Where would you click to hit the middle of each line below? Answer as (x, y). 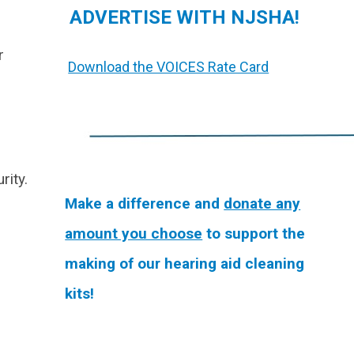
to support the (254, 233)
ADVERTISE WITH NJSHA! (183, 17)
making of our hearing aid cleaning (185, 264)
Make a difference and (145, 203)
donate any (262, 203)
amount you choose (134, 233)
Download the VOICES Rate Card (169, 67)
